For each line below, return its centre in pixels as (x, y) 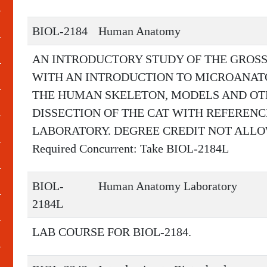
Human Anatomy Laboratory (168, 186)
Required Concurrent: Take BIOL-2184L (131, 148)
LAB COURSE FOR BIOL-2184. (112, 232)
